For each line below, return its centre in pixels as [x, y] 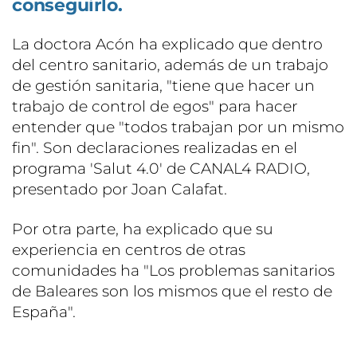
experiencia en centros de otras [129, 250]
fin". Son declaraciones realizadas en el [155, 148]
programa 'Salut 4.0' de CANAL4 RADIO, [161, 169]
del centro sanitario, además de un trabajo [170, 65]
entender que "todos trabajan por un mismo [178, 127]
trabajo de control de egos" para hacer [155, 107]
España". [44, 312]
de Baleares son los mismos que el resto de [172, 292]
